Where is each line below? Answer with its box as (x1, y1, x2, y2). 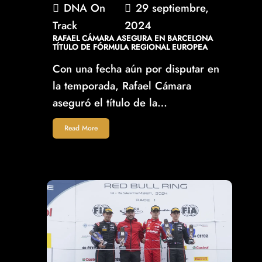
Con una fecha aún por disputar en (53, 61, 219, 77)
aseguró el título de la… (53, 95, 167, 111)
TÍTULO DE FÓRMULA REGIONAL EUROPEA (53, 42, 208, 53)
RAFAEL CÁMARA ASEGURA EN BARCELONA (53, 33, 213, 44)
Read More (64, 123, 98, 134)
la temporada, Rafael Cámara (53, 78, 191, 94)
